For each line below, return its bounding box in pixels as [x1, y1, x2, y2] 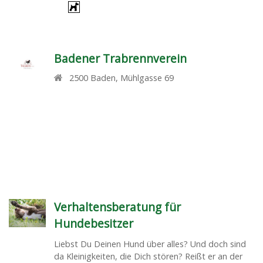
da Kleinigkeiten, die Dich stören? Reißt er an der [53, 250, 242, 262]
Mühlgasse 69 [120, 72, 174, 83]
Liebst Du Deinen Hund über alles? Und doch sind [53, 238, 246, 249]
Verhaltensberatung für [53, 198, 181, 215]
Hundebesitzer [53, 215, 133, 231]
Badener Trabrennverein [53, 50, 187, 66]
